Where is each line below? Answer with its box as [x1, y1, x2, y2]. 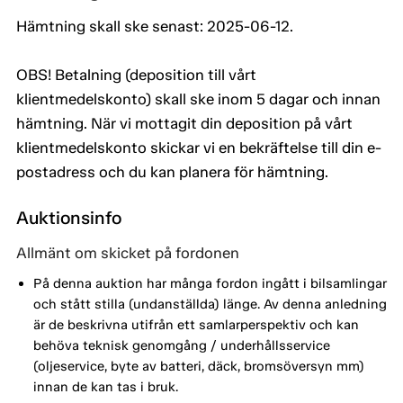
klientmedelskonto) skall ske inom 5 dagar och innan [16, 90, 381, 109]
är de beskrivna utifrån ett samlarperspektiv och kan [32, 316, 359, 333]
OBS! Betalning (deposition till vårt [16, 66, 256, 85]
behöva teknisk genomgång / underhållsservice [32, 336, 330, 354]
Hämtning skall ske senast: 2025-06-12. [16, 17, 293, 36]
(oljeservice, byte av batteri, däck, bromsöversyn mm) [32, 357, 364, 374]
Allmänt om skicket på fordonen [16, 244, 239, 263]
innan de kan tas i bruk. [32, 378, 178, 395]
